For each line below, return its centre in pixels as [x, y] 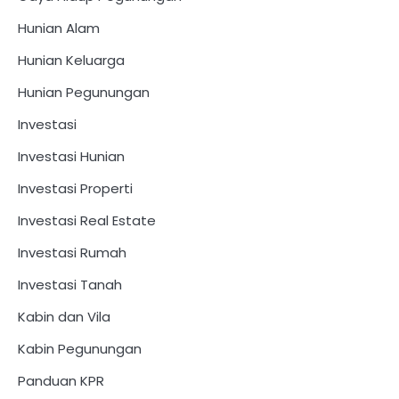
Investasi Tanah [70, 284]
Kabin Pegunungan [80, 348]
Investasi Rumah [72, 252]
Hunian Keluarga [71, 60]
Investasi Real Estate [87, 220]
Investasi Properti [75, 188]
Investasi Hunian [71, 156]
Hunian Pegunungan [84, 92]
